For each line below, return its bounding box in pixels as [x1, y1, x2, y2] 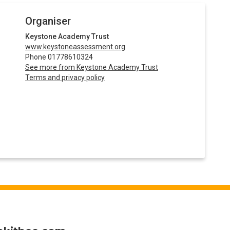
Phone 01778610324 [25, 53, 93, 62]
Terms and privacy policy [25, 73, 105, 82]
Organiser [25, 15, 71, 28]
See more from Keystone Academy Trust [25, 63, 158, 72]
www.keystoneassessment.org [25, 43, 125, 51]
